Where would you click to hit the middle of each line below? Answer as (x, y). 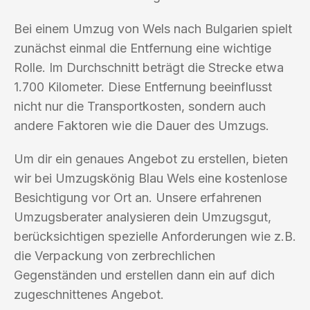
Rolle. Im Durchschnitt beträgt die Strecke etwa (149, 67)
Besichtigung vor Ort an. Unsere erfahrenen (138, 197)
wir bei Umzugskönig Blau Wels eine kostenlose (151, 178)
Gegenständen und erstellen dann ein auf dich (144, 275)
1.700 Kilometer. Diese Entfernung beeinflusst (143, 86)
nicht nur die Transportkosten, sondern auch (140, 106)
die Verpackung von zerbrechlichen (115, 255)
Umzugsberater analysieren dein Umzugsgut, (143, 217)
